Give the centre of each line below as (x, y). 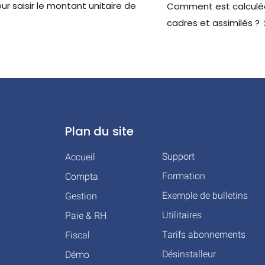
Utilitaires (182, 215)
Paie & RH (86, 216)
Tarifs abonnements (204, 235)
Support (179, 156)
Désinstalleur (189, 254)
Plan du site (99, 131)
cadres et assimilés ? (213, 22)
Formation (184, 176)
